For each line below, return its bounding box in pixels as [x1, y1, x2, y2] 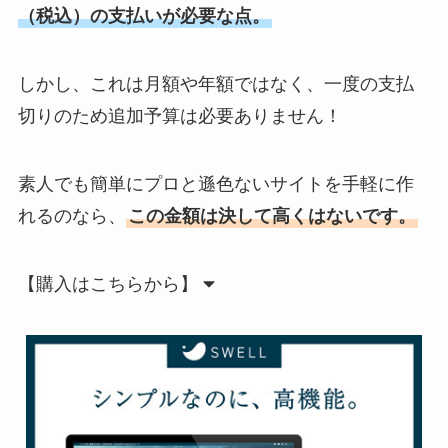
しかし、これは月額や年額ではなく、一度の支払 [17, 73, 414, 94]
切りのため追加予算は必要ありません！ [17, 105, 342, 126]
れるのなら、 [17, 205, 126, 226]
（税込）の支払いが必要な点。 [17, 6, 270, 27]
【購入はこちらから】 [17, 273, 198, 294]
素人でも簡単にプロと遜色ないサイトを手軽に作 [17, 173, 414, 194]
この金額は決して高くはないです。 [127, 205, 416, 226]
